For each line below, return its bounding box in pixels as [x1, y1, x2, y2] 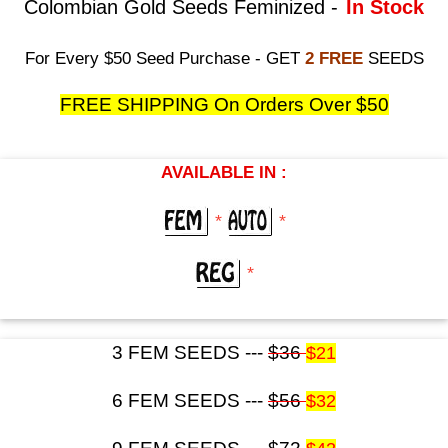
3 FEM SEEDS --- [112, 341, 268, 363]
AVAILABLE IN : [161, 161, 287, 182]
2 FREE [304, 47, 363, 68]
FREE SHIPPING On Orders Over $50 [59, 93, 389, 115]
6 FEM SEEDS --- [112, 389, 268, 411]
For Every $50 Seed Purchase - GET [24, 47, 305, 68]
